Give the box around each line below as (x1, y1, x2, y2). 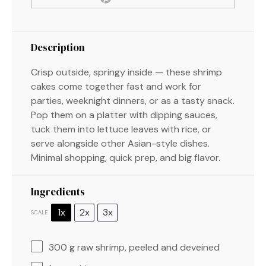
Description (31, 40, 85, 55)
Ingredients (31, 184, 85, 199)
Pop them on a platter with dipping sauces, (31, 108, 217, 121)
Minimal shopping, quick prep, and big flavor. (31, 151, 220, 164)
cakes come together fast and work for (31, 80, 201, 93)
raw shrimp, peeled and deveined (75, 240, 220, 254)
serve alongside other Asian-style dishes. (31, 137, 210, 150)
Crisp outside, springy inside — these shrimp (31, 65, 222, 78)
